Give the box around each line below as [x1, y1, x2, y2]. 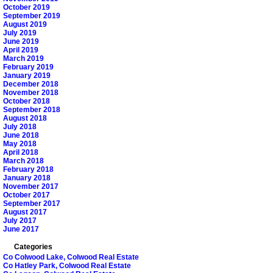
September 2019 [3, 12, 60, 21]
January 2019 [3, 71, 51, 80]
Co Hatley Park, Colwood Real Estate [3, 261, 131, 271]
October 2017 [3, 191, 50, 200]
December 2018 [3, 80, 58, 89]
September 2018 [3, 105, 60, 115]
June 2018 [3, 131, 39, 140]
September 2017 [3, 199, 60, 208]
